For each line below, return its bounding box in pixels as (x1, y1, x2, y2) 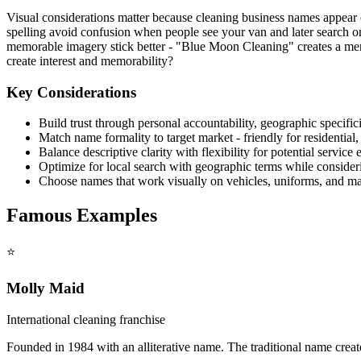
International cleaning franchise (6, 312, 165, 326)
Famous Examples (6, 205, 157, 226)
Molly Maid (6, 279, 85, 297)
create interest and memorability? (6, 53, 173, 68)
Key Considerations (6, 83, 136, 101)
